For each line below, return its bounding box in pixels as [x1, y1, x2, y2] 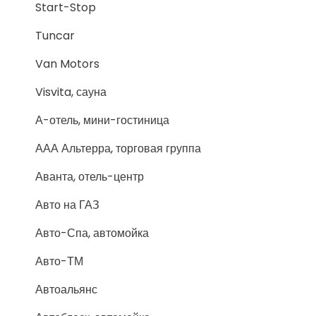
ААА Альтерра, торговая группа [35, 140, 201, 157]
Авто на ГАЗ [35, 197, 99, 213]
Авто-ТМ [35, 253, 83, 269]
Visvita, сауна [35, 84, 107, 100]
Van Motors [35, 56, 99, 72]
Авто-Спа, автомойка [35, 225, 149, 241]
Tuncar [35, 28, 75, 44]
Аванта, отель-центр [35, 169, 144, 185]
